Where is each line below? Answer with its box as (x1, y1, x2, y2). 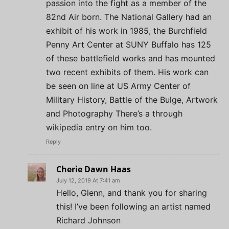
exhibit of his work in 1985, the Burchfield (46, 25, 207, 36)
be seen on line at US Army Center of (46, 80, 191, 91)
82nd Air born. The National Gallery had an (46, 11, 212, 22)
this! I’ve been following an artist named (56, 201, 211, 212)
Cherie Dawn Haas (56, 163, 131, 175)
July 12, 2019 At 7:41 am (56, 176, 120, 184)
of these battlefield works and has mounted (46, 53, 215, 63)
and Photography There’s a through (46, 108, 182, 119)
